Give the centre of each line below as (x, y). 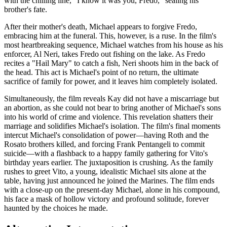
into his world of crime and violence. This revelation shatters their (108, 117)
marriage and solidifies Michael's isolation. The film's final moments (112, 126)
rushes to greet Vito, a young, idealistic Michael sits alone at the (105, 171)
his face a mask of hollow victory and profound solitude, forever (106, 199)
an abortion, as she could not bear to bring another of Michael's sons (112, 107)
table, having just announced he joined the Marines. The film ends (109, 180)
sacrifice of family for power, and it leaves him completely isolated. (111, 81)
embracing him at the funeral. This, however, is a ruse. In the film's (110, 35)
